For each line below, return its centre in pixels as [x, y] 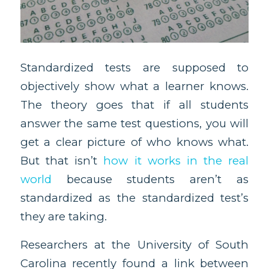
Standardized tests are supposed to [134, 67]
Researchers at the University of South [134, 244]
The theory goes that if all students [134, 104]
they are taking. [63, 216]
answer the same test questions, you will [134, 123]
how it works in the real [176, 160]
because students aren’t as [150, 179]
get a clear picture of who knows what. [134, 142]
